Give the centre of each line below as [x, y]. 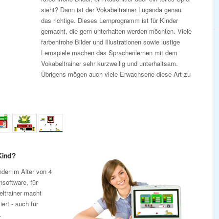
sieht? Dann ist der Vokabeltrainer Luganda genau [111, 10]
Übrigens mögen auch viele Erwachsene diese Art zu [116, 74]
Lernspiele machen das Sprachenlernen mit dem [109, 53]
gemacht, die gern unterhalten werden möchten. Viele [116, 31]
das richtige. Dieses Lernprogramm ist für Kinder [109, 20]
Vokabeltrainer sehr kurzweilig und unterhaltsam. [109, 63]
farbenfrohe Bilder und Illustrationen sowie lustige [110, 42]
